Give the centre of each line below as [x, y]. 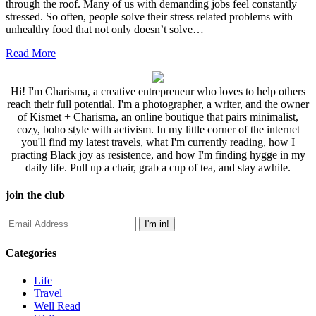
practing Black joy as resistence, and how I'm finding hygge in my [158, 154]
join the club [35, 195]
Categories [31, 253]
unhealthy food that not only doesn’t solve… [105, 29]
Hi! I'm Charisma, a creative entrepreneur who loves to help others [158, 91]
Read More [31, 53]
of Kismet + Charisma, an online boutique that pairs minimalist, [158, 116]
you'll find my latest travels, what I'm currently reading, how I [158, 142]
